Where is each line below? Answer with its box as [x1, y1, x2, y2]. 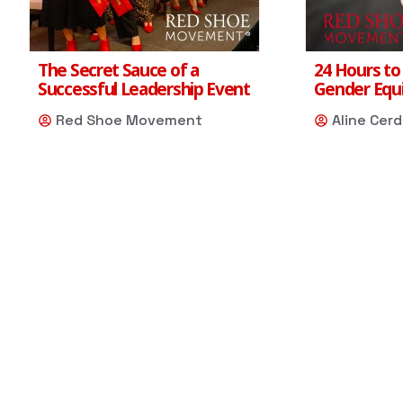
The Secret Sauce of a [38, 58, 199, 82]
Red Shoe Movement [56, 110, 202, 130]
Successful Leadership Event [38, 76, 250, 101]
